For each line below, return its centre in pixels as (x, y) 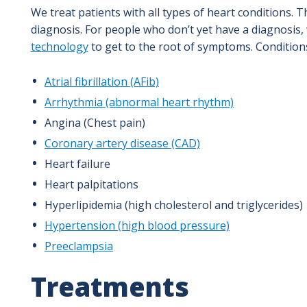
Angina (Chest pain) (95, 122)
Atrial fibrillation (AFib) (102, 81)
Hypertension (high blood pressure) (137, 225)
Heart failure (77, 163)
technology (59, 46)
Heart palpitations (91, 184)
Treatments (110, 286)
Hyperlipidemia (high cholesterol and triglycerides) (174, 205)
